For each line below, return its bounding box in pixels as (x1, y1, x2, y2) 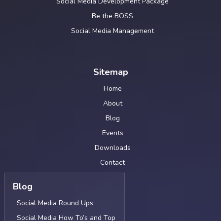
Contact (100, 158, 125, 168)
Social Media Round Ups (16, 198, 93, 208)
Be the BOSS (92, 11, 133, 21)
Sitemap (93, 66, 128, 78)
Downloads (94, 143, 131, 153)
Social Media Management (71, 26, 154, 36)
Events (102, 128, 123, 138)
